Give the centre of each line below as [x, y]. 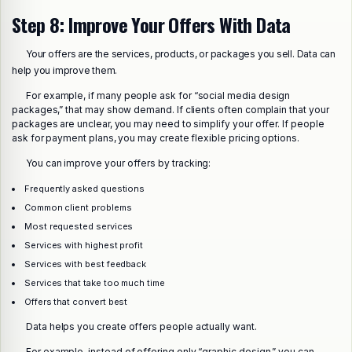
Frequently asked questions [84, 188]
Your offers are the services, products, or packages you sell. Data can [181, 53]
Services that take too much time [94, 283]
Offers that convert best [76, 302]
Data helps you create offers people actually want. [141, 326]
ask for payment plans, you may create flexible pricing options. [156, 138]
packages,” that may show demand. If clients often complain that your [170, 110]
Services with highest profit [84, 246]
